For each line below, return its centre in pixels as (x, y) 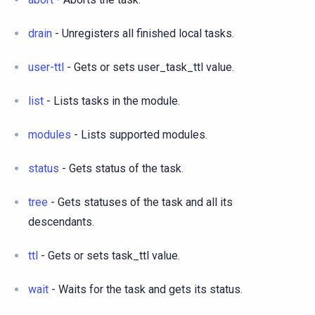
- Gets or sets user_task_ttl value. (149, 67)
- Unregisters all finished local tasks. (143, 33)
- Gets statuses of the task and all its (140, 202)
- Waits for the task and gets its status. (146, 289)
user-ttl (46, 67)
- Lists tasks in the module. (112, 101)
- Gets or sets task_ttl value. (109, 255)
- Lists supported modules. (139, 134)
